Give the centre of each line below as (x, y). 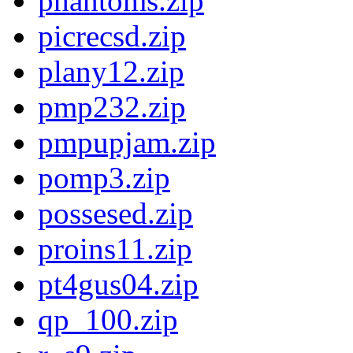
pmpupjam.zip (127, 143)
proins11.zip (115, 249)
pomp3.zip (104, 178)
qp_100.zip (108, 320)
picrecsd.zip (112, 36)
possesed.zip (115, 214)
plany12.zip (111, 72)
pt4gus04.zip (118, 284)
